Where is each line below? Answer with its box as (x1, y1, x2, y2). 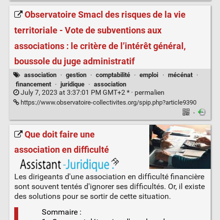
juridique (60, 80, 84, 88)
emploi (139, 71, 159, 79)
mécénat (167, 71, 192, 79)
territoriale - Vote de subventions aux (14, 25, 162, 36)
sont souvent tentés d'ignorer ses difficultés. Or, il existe (14, 182, 205, 192)
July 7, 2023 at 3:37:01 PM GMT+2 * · (19, 88, 135, 97)
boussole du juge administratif (14, 56, 135, 67)
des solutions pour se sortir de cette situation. (14, 192, 171, 201)
